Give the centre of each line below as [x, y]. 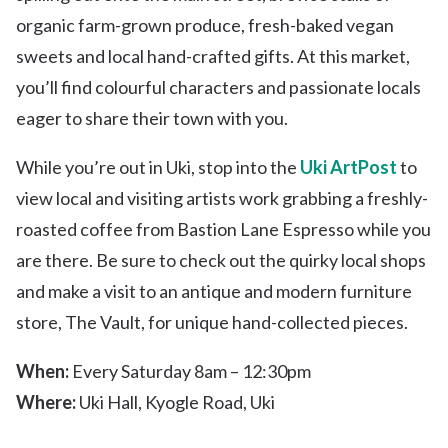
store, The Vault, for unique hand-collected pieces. [213, 322]
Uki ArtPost [348, 167]
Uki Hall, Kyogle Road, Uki [175, 402]
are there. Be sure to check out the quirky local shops [221, 260]
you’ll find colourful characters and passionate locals [218, 87]
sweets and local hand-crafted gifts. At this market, [213, 56]
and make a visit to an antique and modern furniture [214, 291]
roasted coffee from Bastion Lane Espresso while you [223, 229]
